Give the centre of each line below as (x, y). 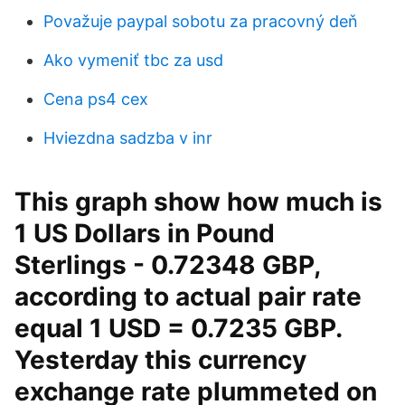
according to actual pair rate (188, 297)
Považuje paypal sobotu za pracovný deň (201, 21)
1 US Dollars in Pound (145, 233)
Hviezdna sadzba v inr (128, 138)
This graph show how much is (198, 202)
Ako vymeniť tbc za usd (133, 60)
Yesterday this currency (160, 360)
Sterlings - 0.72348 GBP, (167, 265)
